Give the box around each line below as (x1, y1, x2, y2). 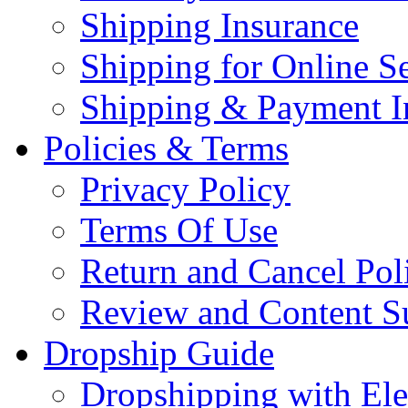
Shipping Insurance (80, 5, 359, 45)
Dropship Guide (44, 332, 274, 372)
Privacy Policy (80, 168, 291, 209)
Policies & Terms (44, 127, 289, 168)
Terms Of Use (80, 209, 278, 250)
